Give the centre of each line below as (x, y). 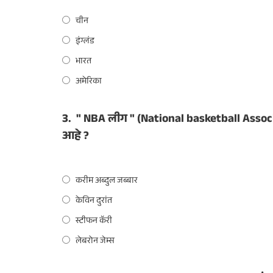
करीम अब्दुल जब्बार (107, 181)
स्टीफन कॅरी (94, 222)
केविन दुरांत (94, 201)
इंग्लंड (85, 42)
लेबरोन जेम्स (95, 242)
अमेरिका (89, 82)
